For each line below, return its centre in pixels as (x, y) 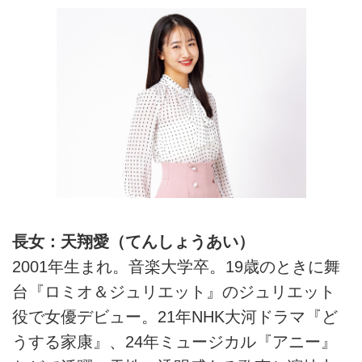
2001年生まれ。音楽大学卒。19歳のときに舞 (176, 267)
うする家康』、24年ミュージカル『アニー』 (175, 342)
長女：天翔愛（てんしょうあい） (133, 242)
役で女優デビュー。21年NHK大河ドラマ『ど (175, 317)
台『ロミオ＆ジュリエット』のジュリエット (174, 292)
